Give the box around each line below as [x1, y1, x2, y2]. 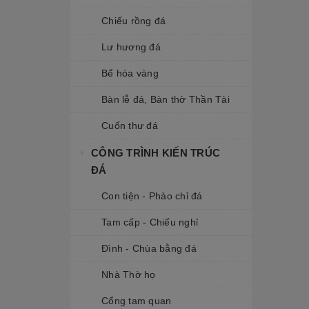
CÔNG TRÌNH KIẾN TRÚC [91, 147, 220, 159]
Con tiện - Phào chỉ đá [101, 190, 203, 201]
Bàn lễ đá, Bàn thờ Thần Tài [101, 94, 230, 105]
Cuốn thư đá [101, 120, 158, 131]
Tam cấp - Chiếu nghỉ [101, 217, 198, 228]
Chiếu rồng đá [101, 15, 166, 26]
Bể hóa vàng [101, 68, 159, 79]
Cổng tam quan [101, 295, 172, 306]
